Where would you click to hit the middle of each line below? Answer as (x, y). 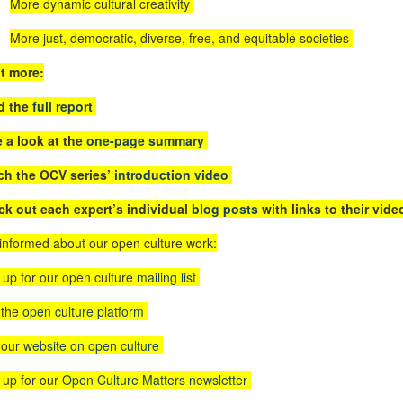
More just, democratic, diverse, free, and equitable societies (181, 37)
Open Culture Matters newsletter (154, 379)
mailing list (166, 277)
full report (62, 106)
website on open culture (91, 345)
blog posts (224, 208)
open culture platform (83, 311)
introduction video (171, 174)
